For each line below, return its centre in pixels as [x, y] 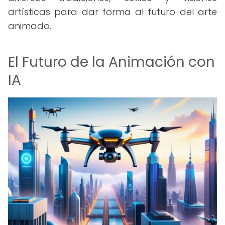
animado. [30, 26]
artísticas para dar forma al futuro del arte [113, 12]
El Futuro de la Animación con [111, 62]
